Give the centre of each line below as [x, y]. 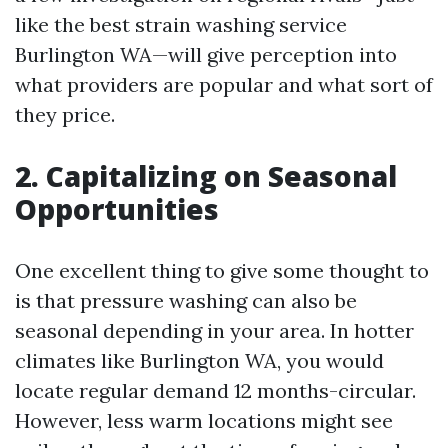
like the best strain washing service [181, 24]
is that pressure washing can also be [186, 300]
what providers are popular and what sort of [224, 84]
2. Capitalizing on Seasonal [206, 176]
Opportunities [117, 209]
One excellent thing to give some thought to [222, 270]
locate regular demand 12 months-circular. [215, 390]
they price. [65, 114]
